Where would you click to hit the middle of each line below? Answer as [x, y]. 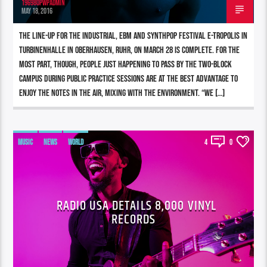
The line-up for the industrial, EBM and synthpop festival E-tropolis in [133, 36]
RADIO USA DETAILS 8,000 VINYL [136, 206]
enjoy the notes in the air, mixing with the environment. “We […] [122, 93]
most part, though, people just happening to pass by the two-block [126, 64]
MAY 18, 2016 [37, 11]
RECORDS [133, 219]
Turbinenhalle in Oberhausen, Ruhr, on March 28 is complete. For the [130, 50]
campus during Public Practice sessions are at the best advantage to [129, 79]
